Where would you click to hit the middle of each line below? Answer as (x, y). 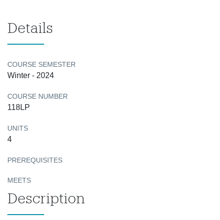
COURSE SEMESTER (41, 64)
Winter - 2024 (31, 75)
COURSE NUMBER (38, 96)
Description (46, 198)
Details (30, 27)
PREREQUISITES (35, 160)
